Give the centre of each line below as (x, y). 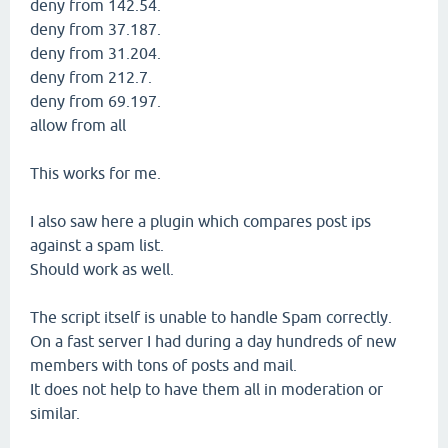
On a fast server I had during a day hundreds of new (213, 340)
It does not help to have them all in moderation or (206, 388)
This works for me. (97, 172)
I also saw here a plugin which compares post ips (200, 220)
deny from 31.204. (95, 52)
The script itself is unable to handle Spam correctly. (211, 316)
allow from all (78, 124)
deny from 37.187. (95, 28)
